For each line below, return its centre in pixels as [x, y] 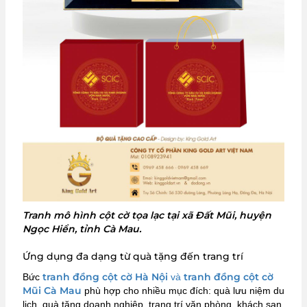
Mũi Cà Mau [52, 291]
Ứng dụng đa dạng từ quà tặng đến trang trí [133, 257]
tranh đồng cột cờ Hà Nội [105, 277]
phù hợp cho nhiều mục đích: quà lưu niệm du [183, 291]
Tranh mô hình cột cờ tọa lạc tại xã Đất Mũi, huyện [147, 216]
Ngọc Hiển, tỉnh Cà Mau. [83, 229]
